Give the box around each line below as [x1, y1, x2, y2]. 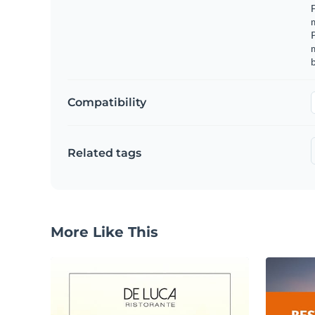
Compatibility [67, 95, 146, 109]
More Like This [51, 223, 158, 240]
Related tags [67, 146, 141, 160]
